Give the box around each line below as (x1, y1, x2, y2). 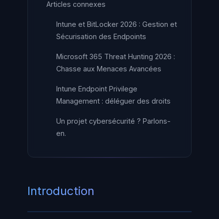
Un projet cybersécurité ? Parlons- (56, 117, 171, 125)
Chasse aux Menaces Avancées (56, 65, 161, 73)
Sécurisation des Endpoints (56, 32, 146, 41)
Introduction (27, 184, 94, 198)
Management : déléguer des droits (56, 97, 171, 105)
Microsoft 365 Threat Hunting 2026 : (56, 52, 175, 61)
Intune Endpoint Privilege (56, 85, 137, 93)
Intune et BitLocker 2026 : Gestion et (56, 20, 177, 28)
